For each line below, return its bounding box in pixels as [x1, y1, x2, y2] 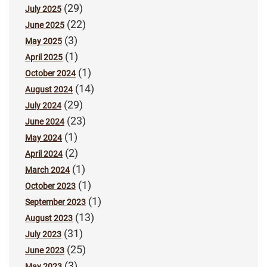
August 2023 [25, 213, 73, 223]
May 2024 [25, 133, 62, 143]
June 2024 [25, 117, 64, 127]
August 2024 [25, 85, 73, 95]
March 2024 [25, 165, 70, 175]
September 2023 [25, 197, 86, 207]
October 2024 [25, 69, 76, 79]
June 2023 [25, 246, 64, 256]
